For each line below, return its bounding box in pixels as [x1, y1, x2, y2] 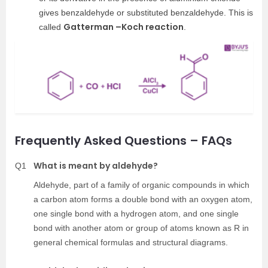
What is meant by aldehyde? [33, 160, 158, 172]
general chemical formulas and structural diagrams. [33, 237, 228, 248]
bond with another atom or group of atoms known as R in [33, 223, 249, 233]
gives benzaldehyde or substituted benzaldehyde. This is [39, 8, 253, 18]
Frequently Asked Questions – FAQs [15, 132, 232, 150]
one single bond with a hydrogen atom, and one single [33, 209, 239, 219]
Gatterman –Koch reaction [63, 21, 184, 33]
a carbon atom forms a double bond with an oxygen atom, [33, 194, 252, 205]
